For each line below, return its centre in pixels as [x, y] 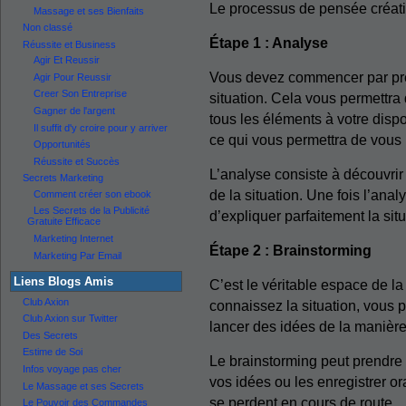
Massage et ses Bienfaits [89, 10]
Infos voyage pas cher [72, 369]
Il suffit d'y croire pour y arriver [101, 127]
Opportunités [62, 145]
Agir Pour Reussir [72, 77]
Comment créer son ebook [92, 193]
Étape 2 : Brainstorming [290, 250]
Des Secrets [50, 335]
